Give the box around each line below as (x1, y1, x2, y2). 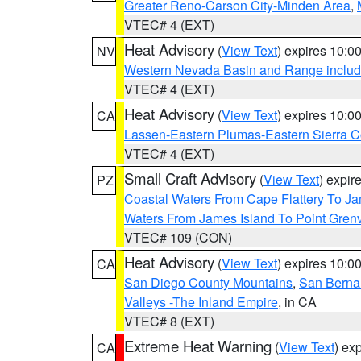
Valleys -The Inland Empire (124, 293, 278, 311)
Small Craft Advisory (124, 168, 256, 189)
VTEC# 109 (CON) (124, 228, 232, 247)
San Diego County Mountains (124, 273, 293, 292)
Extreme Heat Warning (124, 335, 272, 356)
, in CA (278, 293, 317, 311)
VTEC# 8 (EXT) (124, 312, 214, 330)
